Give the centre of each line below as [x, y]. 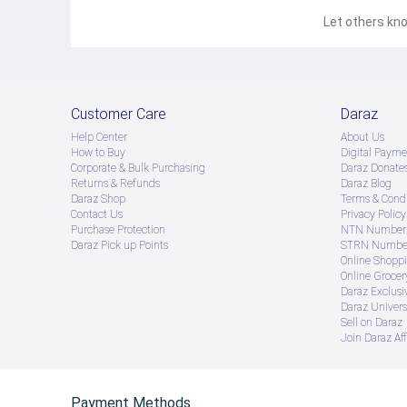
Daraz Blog [366, 183]
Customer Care [119, 114]
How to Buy [98, 152]
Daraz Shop [98, 199]
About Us [362, 137]
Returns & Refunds [115, 183]
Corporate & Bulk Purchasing [138, 168]
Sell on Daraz [372, 322]
